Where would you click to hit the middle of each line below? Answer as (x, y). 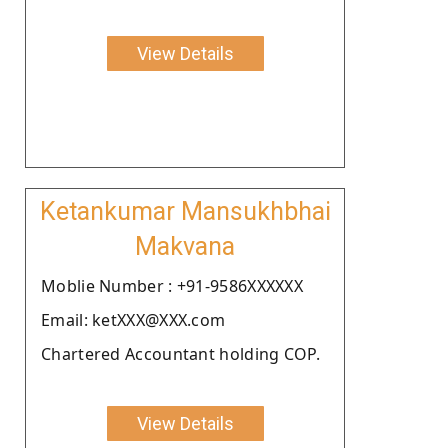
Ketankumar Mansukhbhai (185, 211)
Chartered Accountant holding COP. (180, 353)
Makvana (185, 246)
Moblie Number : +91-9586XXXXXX (172, 285)
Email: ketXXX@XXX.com (133, 319)
